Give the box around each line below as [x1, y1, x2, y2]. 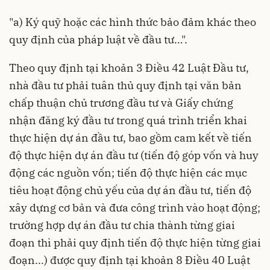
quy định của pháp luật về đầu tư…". [9, 33, 187, 46]
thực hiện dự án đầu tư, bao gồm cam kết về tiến [9, 131, 252, 145]
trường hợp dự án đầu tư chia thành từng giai [9, 218, 235, 232]
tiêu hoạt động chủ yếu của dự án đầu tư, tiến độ [9, 183, 251, 197]
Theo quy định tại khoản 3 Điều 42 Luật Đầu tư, [9, 61, 249, 75]
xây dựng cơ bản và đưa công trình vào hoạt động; [9, 201, 260, 215]
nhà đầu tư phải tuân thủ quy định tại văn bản [9, 78, 242, 92]
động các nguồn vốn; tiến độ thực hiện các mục [9, 166, 247, 180]
